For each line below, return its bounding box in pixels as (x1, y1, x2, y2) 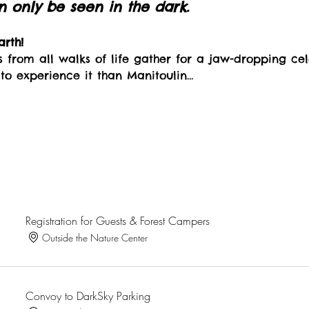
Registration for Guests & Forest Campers (26, 213, 210, 228)
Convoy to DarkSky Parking (26, 288, 151, 303)
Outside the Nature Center (42, 230, 148, 244)
